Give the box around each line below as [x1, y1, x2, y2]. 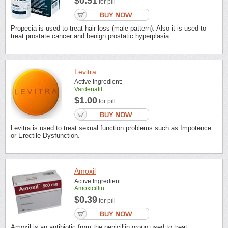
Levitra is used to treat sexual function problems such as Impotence [11, 124, 211, 132]
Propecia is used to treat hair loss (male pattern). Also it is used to [11, 24, 206, 33]
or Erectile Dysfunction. [11, 131, 80, 139]
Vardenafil [74, 85, 102, 93]
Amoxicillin [74, 185, 104, 192]
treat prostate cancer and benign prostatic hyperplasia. [11, 32, 171, 40]
